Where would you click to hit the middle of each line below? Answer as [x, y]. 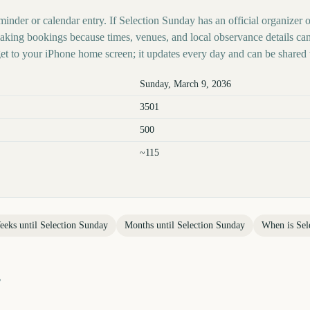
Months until [151, 225]
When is [279, 225]
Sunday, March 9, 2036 [185, 84]
